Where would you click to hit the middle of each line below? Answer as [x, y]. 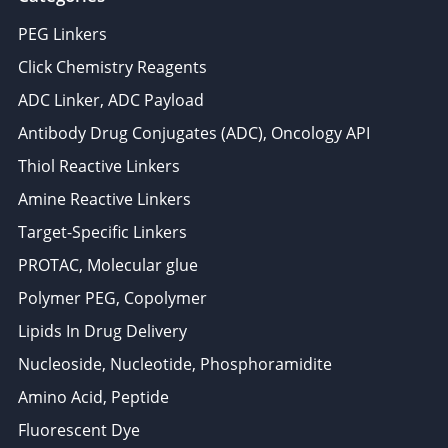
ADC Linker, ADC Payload [111, 99]
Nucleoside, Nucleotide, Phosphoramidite [175, 363]
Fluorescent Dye [79, 429]
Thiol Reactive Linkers [99, 165]
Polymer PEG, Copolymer [112, 297]
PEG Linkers [62, 33]
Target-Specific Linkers [102, 231]
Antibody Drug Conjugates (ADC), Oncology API [194, 132]
